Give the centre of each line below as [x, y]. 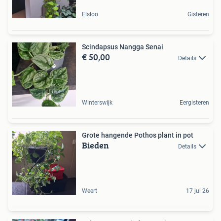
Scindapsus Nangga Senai [123, 47]
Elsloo [90, 14]
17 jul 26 [198, 191]
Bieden [95, 145]
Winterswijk [97, 102]
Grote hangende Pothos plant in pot [138, 135]
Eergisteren [194, 102]
